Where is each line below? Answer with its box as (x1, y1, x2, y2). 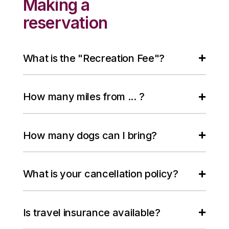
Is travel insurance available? (22, 206, 161, 219)
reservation (22, 12, 107, 33)
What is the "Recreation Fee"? (22, 52, 165, 64)
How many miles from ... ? (22, 90, 145, 103)
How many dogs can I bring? (22, 129, 157, 142)
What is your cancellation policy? (22, 168, 178, 180)
